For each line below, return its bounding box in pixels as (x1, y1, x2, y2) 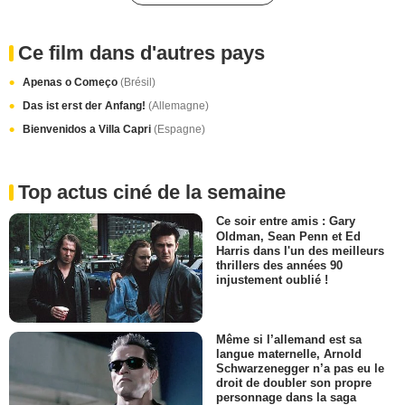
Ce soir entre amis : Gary (216, 214, 355, 229)
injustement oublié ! (216, 272, 328, 287)
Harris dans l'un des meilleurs (216, 243, 384, 258)
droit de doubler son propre (216, 376, 372, 391)
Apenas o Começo (23, 76, 120, 89)
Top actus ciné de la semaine (18, 181, 286, 204)
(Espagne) (154, 123, 205, 137)
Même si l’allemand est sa (216, 332, 362, 346)
